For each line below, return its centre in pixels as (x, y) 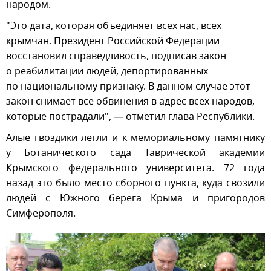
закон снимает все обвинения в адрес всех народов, (130, 102)
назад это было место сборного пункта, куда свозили (135, 184)
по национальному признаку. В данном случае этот (128, 87)
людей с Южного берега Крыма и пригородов (135, 199)
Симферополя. (44, 214)
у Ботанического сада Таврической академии (135, 153)
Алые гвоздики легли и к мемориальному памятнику (135, 138)
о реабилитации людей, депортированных (107, 72)
